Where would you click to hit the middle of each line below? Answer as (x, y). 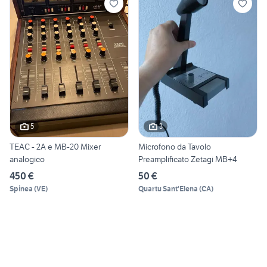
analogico (27, 159)
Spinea (21, 188)
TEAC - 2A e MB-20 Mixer (55, 146)
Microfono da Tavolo (175, 146)
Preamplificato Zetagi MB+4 (188, 159)
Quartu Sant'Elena (168, 188)
